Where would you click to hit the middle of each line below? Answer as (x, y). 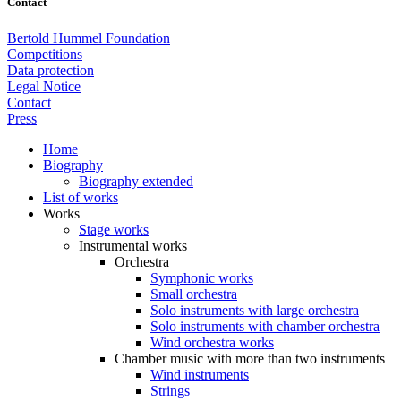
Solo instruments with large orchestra (255, 310)
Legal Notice (44, 86)
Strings (170, 390)
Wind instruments (200, 374)
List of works (81, 197)
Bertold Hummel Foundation (89, 38)
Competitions (45, 54)
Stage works (114, 229)
